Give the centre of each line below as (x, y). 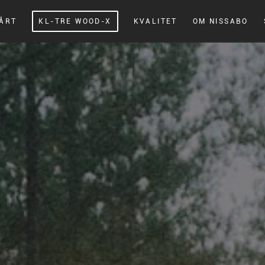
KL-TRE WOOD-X (75, 21)
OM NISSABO (220, 21)
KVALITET (155, 21)
